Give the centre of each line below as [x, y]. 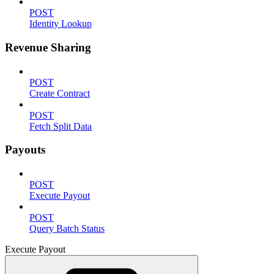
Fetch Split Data [61, 126]
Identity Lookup [61, 24]
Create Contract [60, 93]
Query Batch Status [67, 228]
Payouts [25, 150]
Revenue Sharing [48, 47]
